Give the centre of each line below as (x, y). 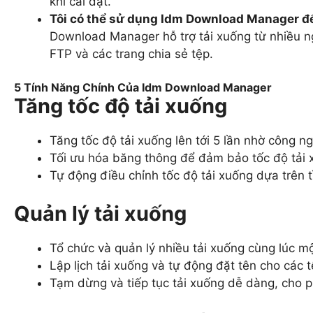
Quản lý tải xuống (100, 214)
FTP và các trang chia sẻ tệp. (131, 54)
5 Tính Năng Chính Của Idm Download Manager (143, 87)
